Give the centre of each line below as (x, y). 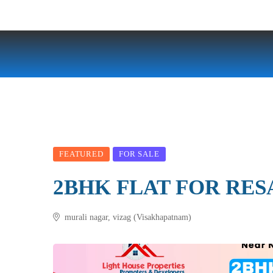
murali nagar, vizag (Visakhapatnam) (127, 217)
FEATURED (81, 154)
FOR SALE (139, 154)
